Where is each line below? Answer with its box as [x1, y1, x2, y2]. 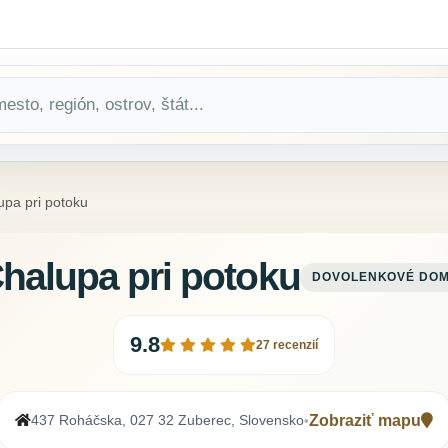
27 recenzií [256, 338, 318, 352]
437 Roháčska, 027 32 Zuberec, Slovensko [31, 412, 304, 429]
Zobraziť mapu [309, 412, 421, 430]
